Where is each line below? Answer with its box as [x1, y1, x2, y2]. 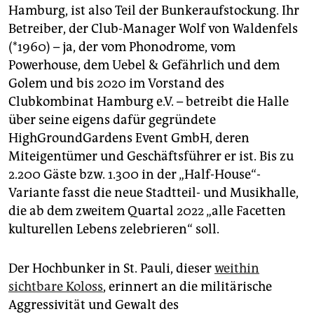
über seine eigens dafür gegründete [8, 112, 216, 128]
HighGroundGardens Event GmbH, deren [8, 130, 250, 146]
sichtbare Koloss [8, 279, 103, 295]
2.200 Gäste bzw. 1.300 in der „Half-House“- [8, 167, 261, 183]
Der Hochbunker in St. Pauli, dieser [8, 261, 214, 277]
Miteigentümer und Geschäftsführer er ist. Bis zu [8, 149, 294, 165]
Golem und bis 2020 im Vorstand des [8, 76, 224, 92]
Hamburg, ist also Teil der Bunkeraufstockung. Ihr [8, 3, 299, 19]
